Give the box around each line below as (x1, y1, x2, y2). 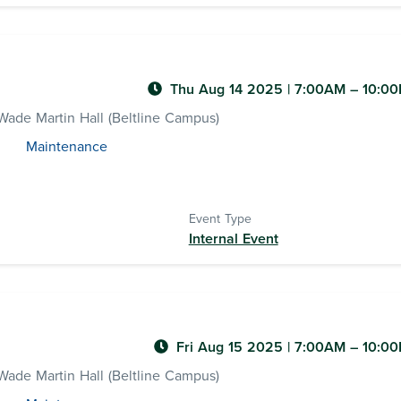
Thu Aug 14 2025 (170, 81, 287, 98)
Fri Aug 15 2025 (176, 338, 287, 356)
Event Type (188, 211, 252, 226)
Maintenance (25, 138, 107, 156)
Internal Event (188, 230, 278, 248)
